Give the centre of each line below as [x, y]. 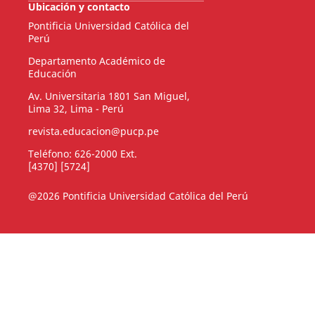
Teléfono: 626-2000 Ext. [82, 153]
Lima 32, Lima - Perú [76, 108]
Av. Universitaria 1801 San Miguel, [109, 96]
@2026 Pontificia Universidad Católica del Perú [138, 195]
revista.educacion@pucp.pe [93, 131]
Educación [52, 73]
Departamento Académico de [96, 60]
